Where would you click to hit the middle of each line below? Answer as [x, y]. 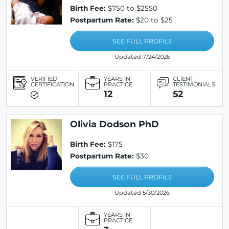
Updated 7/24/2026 [142, 57]
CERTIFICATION [52, 84]
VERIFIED [44, 79]
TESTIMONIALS [194, 84]
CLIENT [183, 79]
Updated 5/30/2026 [142, 193]
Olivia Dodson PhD [114, 124]
